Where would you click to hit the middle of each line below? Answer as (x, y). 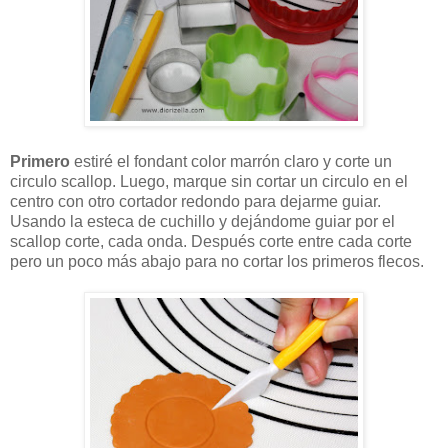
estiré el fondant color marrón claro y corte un (231, 162)
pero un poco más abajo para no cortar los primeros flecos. (217, 262)
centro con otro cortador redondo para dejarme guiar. (195, 202)
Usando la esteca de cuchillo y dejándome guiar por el (202, 222)
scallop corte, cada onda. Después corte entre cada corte (211, 242)
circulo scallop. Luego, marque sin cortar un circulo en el (209, 182)
